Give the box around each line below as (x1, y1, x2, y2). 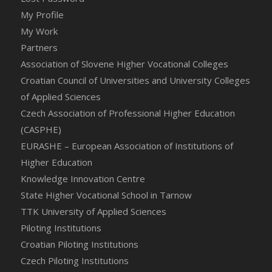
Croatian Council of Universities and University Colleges (20, 74, 250, 87)
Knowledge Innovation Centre (20, 172, 145, 185)
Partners (20, 41, 58, 54)
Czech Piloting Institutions (20, 254, 129, 267)
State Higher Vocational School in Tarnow (20, 189, 192, 202)
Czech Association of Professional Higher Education (20, 107, 235, 120)
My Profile (20, 8, 64, 21)
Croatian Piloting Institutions (20, 238, 138, 251)
